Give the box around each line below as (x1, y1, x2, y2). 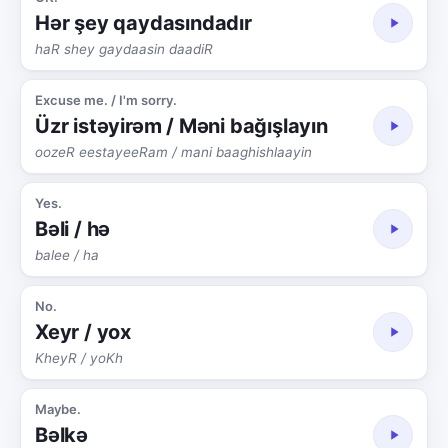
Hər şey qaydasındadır (35, 10, 252, 35)
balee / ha (35, 246, 99, 263)
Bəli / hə (35, 216, 111, 241)
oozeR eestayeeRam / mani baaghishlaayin (35, 143, 312, 160)
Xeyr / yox (35, 319, 131, 344)
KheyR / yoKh (35, 349, 123, 366)
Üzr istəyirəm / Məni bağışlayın (35, 113, 328, 138)
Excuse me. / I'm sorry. (35, 91, 177, 108)
